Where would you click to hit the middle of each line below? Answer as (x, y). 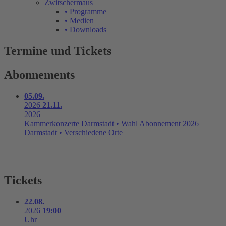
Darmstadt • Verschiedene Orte (73, 132)
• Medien (79, 20)
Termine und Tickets (58, 51)
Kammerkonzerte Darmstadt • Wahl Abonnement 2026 (111, 123)
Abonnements (39, 74)
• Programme (86, 11)
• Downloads (86, 30)
